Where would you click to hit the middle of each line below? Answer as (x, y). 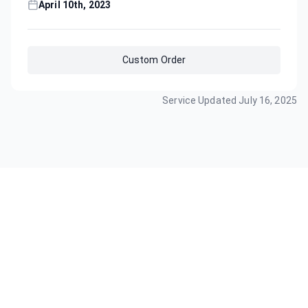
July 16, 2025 (268, 100)
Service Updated (201, 100)
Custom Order (154, 59)
